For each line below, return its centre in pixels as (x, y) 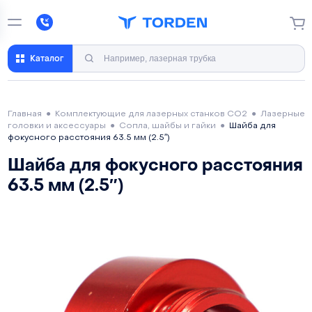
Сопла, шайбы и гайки (167, 126)
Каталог (47, 58)
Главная (24, 114)
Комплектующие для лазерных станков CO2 (151, 114)
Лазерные (282, 114)
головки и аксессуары (56, 126)
